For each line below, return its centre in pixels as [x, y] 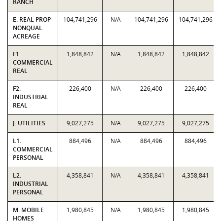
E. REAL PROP [32, 19]
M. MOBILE [28, 210]
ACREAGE [26, 36]
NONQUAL [28, 28]
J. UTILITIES [29, 123]
